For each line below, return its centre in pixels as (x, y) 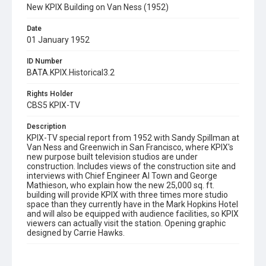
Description (46, 126)
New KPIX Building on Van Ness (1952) (98, 7)
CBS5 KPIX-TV (53, 105)
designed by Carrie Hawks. (76, 233)
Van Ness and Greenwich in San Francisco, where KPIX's (130, 147)
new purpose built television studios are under (112, 157)
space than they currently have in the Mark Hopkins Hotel (132, 204)
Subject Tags (48, 254)
